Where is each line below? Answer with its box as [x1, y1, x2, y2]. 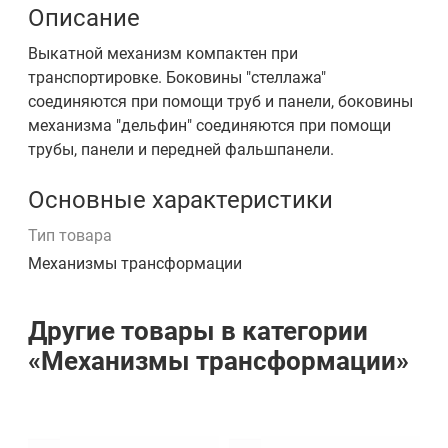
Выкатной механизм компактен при [28, 44, 298, 63]
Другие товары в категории [28, 316, 368, 346]
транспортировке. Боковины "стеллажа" [28, 68, 326, 87]
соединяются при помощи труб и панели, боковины [28, 92, 413, 111]
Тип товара [28, 226, 112, 245]
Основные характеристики [28, 186, 333, 214]
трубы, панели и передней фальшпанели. [28, 140, 334, 159]
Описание [28, 4, 140, 32]
